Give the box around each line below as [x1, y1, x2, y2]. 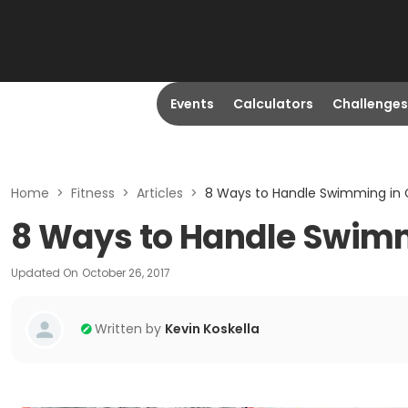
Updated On [11, 265, 78, 280]
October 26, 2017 [82, 265, 170, 280]
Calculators [232, 95, 313, 113]
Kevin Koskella [165, 320, 260, 338]
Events [169, 95, 214, 113]
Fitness [71, 184, 115, 202]
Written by [95, 320, 161, 338]
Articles [137, 184, 183, 202]
